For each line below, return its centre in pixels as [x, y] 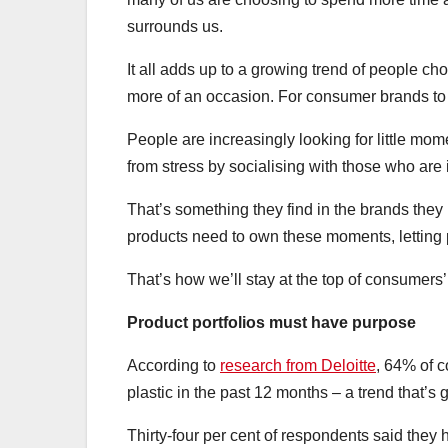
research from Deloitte [298, 366]
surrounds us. [177, 27]
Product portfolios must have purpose [271, 323]
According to [173, 366]
